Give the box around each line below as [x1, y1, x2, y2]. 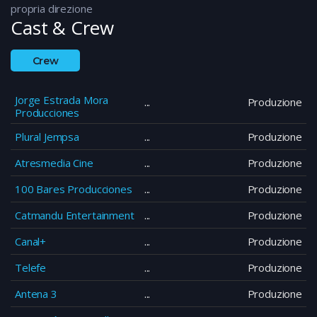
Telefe [15, 260, 47, 275]
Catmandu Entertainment [15, 208, 134, 223]
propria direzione [11, 1, 93, 16]
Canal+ [15, 234, 47, 249]
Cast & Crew [11, 15, 114, 41]
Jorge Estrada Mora [15, 93, 109, 108]
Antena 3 [15, 287, 57, 301]
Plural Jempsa [15, 129, 80, 144]
